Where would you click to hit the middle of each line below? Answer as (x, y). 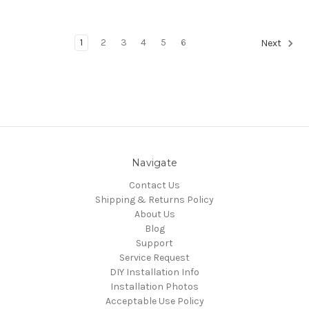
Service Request (154, 257)
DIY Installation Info (154, 272)
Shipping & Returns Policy (154, 199)
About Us (154, 214)
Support (154, 243)
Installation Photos (154, 286)
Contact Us (154, 185)
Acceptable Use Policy (154, 301)
